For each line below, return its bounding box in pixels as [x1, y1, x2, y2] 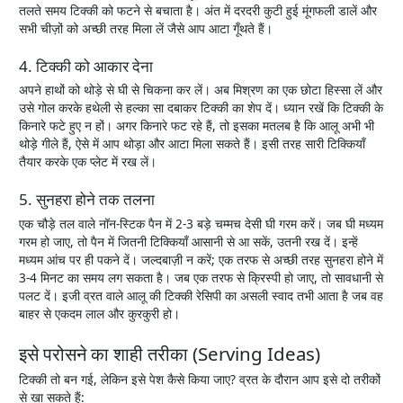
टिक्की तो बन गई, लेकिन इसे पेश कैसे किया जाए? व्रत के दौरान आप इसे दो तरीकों [19, 370, 381, 388]
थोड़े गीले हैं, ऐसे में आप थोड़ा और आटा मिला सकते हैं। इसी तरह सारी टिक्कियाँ [19, 135, 366, 153]
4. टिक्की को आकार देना [19, 55, 154, 76]
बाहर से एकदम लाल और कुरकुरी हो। [19, 305, 181, 323]
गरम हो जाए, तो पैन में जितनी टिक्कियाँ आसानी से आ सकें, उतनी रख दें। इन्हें [19, 233, 359, 251]
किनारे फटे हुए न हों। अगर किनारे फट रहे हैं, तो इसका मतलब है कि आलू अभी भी [19, 117, 375, 135]
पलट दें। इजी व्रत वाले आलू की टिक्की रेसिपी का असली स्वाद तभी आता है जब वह [19, 287, 384, 305]
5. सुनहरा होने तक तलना [19, 189, 156, 210]
